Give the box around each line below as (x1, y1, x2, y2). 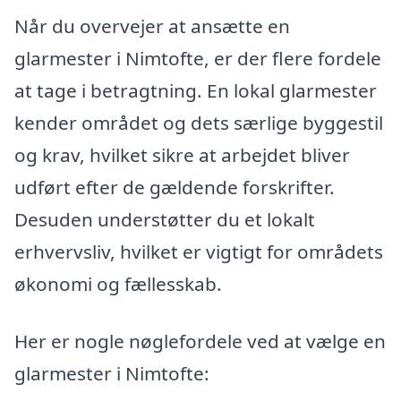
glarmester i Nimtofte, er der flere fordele (14, 46, 381, 72)
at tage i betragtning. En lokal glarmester (14, 78, 377, 104)
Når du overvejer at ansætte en (14, 13, 290, 39)
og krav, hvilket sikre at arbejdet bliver (14, 142, 350, 168)
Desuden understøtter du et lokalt (14, 207, 315, 233)
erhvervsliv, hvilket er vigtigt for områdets (14, 239, 383, 265)
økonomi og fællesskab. (14, 271, 222, 297)
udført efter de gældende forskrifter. (14, 175, 335, 200)
